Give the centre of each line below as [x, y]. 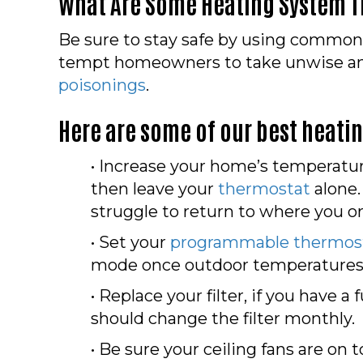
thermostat [264, 188]
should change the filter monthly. [223, 318]
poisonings [102, 85]
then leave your [154, 188]
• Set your [130, 242]
